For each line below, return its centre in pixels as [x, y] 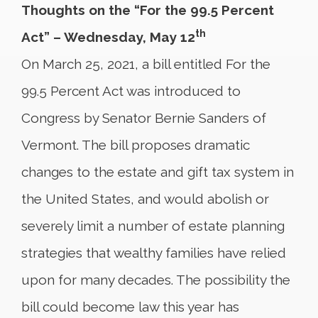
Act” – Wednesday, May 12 [108, 37]
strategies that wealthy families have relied [154, 253]
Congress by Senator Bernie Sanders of [144, 118]
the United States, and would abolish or [145, 199]
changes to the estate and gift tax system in [158, 172]
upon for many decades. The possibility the [156, 280]
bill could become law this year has [130, 307]
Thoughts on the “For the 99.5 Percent [148, 10]
